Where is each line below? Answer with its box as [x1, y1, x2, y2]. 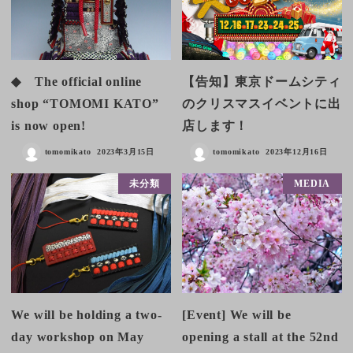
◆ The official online [11, 75, 143, 89]
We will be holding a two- [11, 307, 162, 321]
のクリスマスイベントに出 [182, 97, 341, 111]
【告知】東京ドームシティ [182, 75, 341, 89]
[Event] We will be [182, 307, 292, 321]
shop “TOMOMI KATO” [11, 97, 159, 111]
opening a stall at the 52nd [182, 329, 339, 344]
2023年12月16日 [265, 147, 328, 157]
